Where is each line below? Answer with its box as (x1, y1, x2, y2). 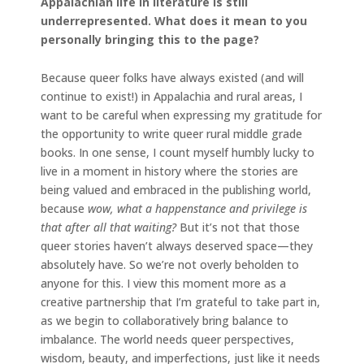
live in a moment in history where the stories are (41, 163, 298, 180)
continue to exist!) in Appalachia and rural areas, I (41, 89, 302, 105)
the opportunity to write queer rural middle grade (41, 126, 302, 142)
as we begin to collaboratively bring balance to (41, 313, 288, 329)
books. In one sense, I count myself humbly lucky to (41, 145, 314, 161)
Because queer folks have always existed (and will (41, 70, 304, 86)
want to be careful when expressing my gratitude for (41, 107, 322, 123)
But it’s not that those (176, 219, 300, 236)
